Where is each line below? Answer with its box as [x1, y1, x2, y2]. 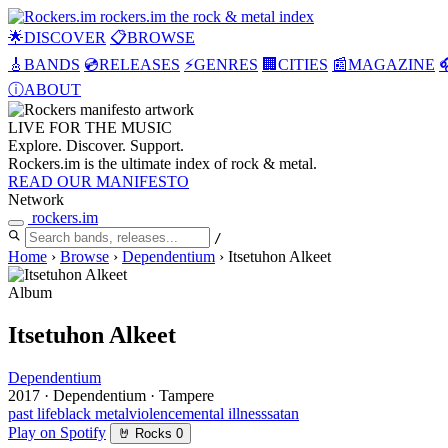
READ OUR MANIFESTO [8, 173, 189, 190]
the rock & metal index [170, 8, 314, 25]
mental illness [182, 404, 267, 422]
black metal [57, 404, 129, 422]
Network [8, 191, 64, 208]
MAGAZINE [348, 56, 435, 73]
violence [129, 404, 182, 422]
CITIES [278, 56, 328, 73]
